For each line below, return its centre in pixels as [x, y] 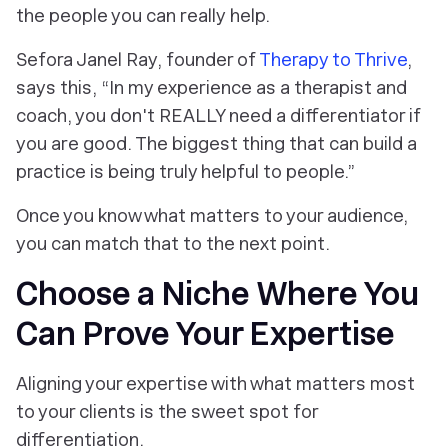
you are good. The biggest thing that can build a [216, 143]
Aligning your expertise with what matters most [215, 383]
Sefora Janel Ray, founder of [137, 59]
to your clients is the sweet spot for [167, 411]
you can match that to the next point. [173, 243]
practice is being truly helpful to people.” [185, 171]
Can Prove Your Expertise [205, 334]
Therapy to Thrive [333, 59]
